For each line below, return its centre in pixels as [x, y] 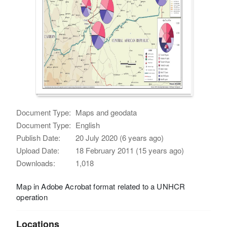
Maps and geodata [106, 112]
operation [32, 197]
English [88, 125]
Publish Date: [39, 137]
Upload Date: [38, 150]
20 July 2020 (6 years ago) [120, 137]
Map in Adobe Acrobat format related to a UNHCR [101, 186]
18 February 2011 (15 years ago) [130, 150]
